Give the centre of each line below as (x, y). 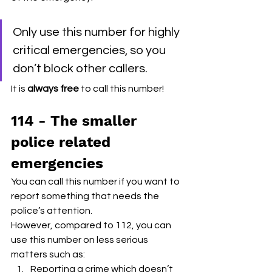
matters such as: (48, 254)
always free (53, 88)
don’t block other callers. (81, 68)
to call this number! (122, 88)
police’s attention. (52, 210)
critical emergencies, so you (90, 50)
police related (63, 142)
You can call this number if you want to (96, 181)
